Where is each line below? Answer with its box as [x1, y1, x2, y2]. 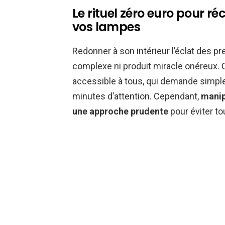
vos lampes [72, 19, 140, 36]
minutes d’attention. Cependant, [72, 91, 201, 102]
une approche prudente [72, 106, 168, 117]
